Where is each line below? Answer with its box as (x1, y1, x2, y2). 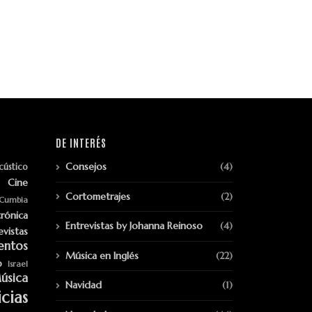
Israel (8, 259, 29, 270)
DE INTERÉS (56, 136, 107, 150)
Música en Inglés (65, 249, 139, 262)
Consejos (65, 160, 107, 173)
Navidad (65, 279, 102, 292)
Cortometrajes (65, 189, 130, 203)
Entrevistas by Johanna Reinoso (65, 219, 203, 233)
